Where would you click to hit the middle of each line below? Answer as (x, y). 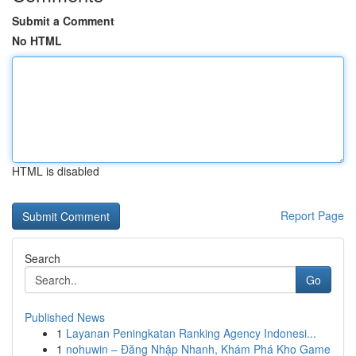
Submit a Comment (63, 21)
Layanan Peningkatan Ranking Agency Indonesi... (191, 333)
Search (43, 258)
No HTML (37, 41)
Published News (65, 317)
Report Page (312, 215)
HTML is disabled (56, 171)
